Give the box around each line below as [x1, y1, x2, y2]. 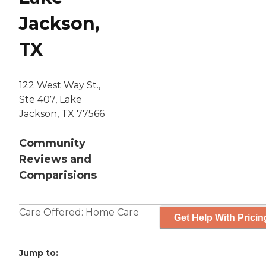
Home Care [85, 207, 139, 218]
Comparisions [19, 169, 97, 182]
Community [19, 137, 85, 150]
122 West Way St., [19, 80, 100, 91]
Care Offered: [19, 207, 85, 218]
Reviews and [19, 153, 91, 166]
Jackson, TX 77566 [19, 108, 104, 120]
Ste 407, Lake [19, 94, 82, 106]
